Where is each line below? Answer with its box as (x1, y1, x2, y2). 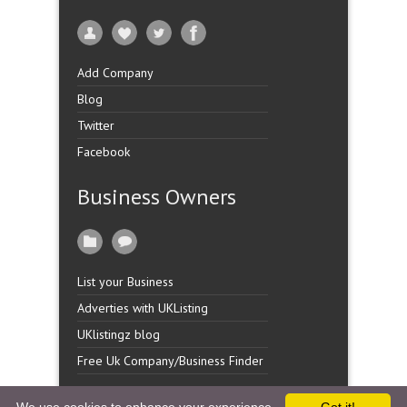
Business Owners (77, 183, 236, 211)
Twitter (77, 117, 114, 134)
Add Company (77, 65, 154, 81)
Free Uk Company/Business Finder (77, 352, 263, 369)
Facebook (77, 144, 130, 160)
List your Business (77, 273, 174, 290)
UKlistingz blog (77, 326, 160, 342)
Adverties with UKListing (77, 300, 208, 316)
